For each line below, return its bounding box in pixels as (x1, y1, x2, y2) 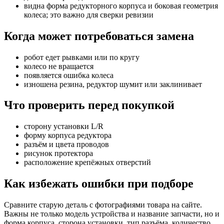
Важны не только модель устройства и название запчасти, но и (4, 209, 219, 218)
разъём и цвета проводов (24, 140, 109, 149)
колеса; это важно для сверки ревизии (24, 10, 153, 19)
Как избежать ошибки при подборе (4, 177, 193, 190)
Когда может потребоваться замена (4, 29, 194, 42)
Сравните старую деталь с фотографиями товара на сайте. (4, 200, 202, 209)
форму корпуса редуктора (24, 131, 111, 140)
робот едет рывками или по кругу (24, 52, 139, 61)
